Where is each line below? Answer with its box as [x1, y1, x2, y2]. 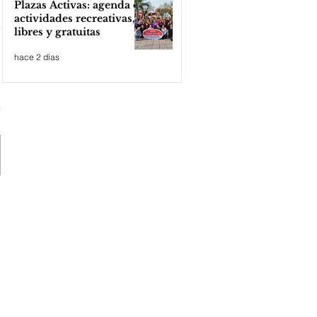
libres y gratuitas [14, 25, 100, 38]
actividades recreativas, [14, 12, 135, 25]
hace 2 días [14, 51, 59, 62]
